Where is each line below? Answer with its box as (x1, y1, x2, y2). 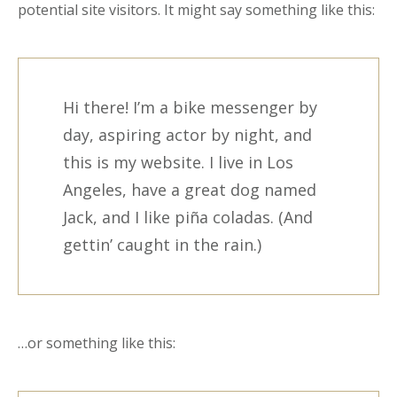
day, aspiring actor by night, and (63, 124, 312, 145)
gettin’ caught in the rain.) (63, 234, 261, 255)
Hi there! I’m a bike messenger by (63, 97, 317, 118)
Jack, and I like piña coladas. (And (63, 206, 313, 228)
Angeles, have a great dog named (63, 179, 316, 200)
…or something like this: (18, 333, 175, 353)
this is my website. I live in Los (63, 152, 293, 173)
